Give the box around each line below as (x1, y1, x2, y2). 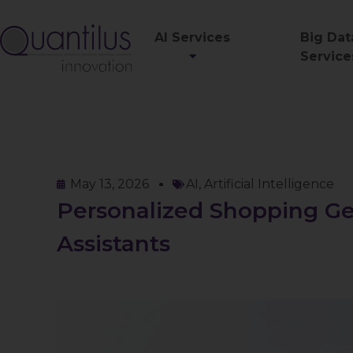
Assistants (57, 230, 170, 257)
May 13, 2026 (70, 176, 149, 191)
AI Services (154, 30, 230, 45)
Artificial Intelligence (204, 176, 334, 191)
